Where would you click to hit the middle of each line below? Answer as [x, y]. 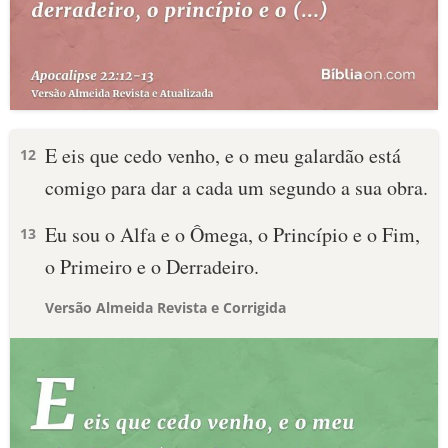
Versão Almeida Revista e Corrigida [165, 307]
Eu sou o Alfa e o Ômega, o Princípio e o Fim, [232, 234]
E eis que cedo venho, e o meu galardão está [223, 155]
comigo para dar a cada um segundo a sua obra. [236, 187]
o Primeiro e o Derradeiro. [152, 266]
